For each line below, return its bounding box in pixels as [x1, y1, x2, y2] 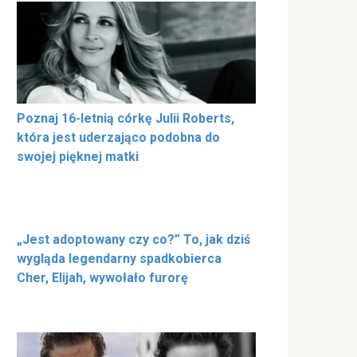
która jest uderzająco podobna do [17, 129, 220, 145]
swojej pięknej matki [17, 148, 139, 164]
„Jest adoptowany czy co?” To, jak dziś [17, 231, 250, 247]
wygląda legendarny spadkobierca [17, 250, 222, 266]
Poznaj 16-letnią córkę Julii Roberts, [17, 110, 234, 126]
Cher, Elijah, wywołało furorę [17, 269, 188, 285]
